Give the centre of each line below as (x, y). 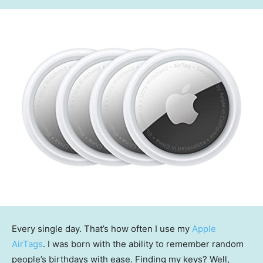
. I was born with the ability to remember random (143, 244)
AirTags (27, 244)
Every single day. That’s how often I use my (102, 229)
